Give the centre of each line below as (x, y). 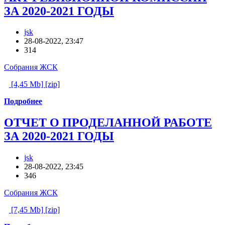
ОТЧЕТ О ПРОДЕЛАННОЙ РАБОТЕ (108, 123)
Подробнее (23, 101)
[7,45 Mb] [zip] (34, 210)
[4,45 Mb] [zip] (34, 84)
